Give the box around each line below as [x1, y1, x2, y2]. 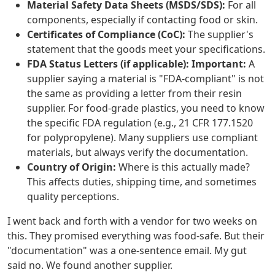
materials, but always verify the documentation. [27, 145, 248, 160]
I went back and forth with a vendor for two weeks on [7, 214, 257, 228]
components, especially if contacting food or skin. [27, 13, 258, 27]
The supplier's [185, 28, 254, 42]
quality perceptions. [27, 190, 119, 204]
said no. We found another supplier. [7, 258, 172, 273]
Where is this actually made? [116, 160, 250, 174]
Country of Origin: [27, 160, 116, 174]
